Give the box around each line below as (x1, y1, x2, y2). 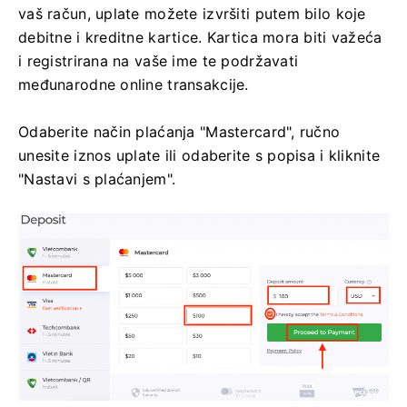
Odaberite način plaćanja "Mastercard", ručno (18, 123, 341, 142)
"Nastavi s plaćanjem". (18, 170, 176, 189)
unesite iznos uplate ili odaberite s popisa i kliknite (18, 146, 381, 165)
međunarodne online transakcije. (18, 75, 249, 94)
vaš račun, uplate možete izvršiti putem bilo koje (18, 5, 366, 24)
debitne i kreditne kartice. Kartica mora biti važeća (18, 28, 382, 47)
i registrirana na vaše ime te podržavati (18, 52, 299, 71)
